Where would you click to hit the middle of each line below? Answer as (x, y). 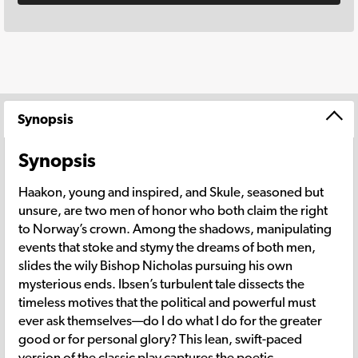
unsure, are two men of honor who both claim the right (173, 210)
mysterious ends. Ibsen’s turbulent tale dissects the (161, 283)
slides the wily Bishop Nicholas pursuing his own (155, 265)
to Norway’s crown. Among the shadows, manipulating (175, 228)
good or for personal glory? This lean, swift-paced (160, 338)
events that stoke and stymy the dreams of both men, (167, 247)
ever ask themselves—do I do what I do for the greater (170, 320)
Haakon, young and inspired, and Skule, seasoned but (171, 191)
